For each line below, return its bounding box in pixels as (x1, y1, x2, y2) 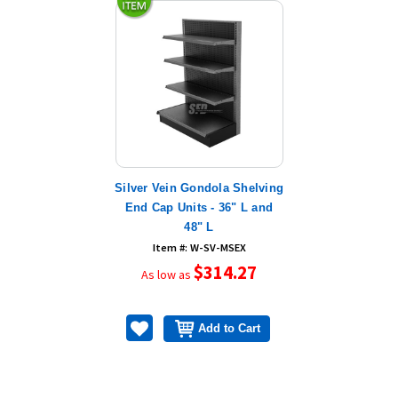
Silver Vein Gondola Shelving (115, 180, 283, 195)
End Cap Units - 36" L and (124, 200, 274, 214)
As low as (141, 266, 194, 283)
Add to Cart (198, 322, 261, 336)
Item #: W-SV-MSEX (152, 240, 246, 254)
